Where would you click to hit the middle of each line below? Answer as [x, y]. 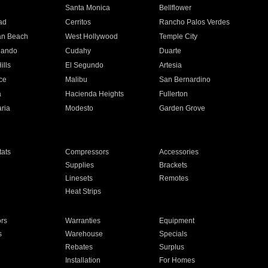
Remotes [174, 178]
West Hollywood [91, 36]
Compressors [87, 152]
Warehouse [84, 234]
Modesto [79, 108]
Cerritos [78, 22]
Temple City [179, 36]
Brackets [173, 165]
